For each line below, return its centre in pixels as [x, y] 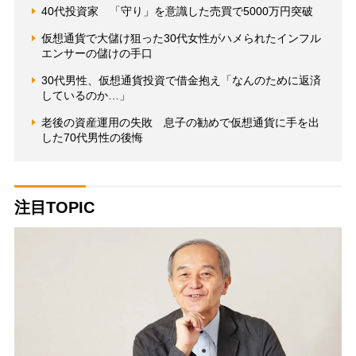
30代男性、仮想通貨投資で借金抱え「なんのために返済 [181, 80]
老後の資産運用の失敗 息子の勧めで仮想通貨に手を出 [180, 122]
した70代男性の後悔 [92, 137]
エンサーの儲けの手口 [97, 53]
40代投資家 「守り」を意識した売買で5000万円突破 [177, 11]
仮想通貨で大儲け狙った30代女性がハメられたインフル [181, 38]
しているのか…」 [85, 95]
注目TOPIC [54, 207]
